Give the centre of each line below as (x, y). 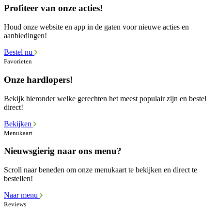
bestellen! (18, 179)
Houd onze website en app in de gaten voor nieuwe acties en (96, 27)
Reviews (15, 204)
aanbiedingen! (25, 36)
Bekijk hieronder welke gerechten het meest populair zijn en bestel (105, 98)
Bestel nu (19, 52)
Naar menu (22, 195)
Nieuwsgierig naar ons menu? (63, 151)
